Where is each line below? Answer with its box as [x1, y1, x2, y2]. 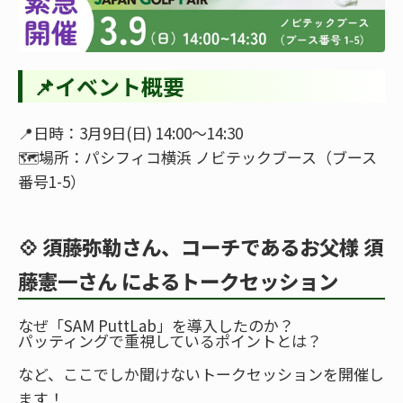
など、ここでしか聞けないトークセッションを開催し [18, 363, 384, 386]
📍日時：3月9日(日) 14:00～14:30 [18, 121, 243, 145]
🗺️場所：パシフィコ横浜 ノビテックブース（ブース [18, 146, 377, 169]
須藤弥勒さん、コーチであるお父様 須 [42, 232, 383, 262]
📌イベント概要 [33, 70, 184, 103]
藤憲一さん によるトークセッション [18, 266, 338, 296]
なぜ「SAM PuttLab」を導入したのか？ [18, 314, 294, 337]
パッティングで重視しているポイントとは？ [18, 329, 322, 353]
